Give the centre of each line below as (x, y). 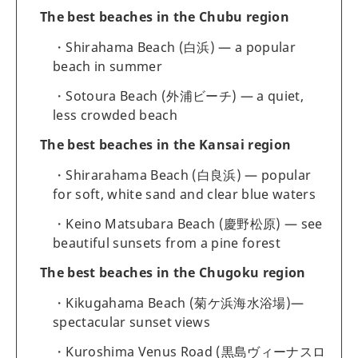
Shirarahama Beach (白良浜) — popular (189, 175)
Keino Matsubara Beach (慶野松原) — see (194, 223)
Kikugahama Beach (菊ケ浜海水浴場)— (185, 302)
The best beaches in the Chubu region (165, 16)
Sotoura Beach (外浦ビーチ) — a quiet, (185, 95)
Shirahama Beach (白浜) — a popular (181, 47)
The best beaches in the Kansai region (166, 144)
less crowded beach (115, 115)
